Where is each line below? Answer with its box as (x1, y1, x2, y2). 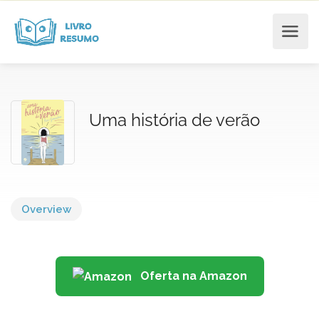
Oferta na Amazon (137, 269, 247, 283)
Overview (21, 203, 71, 216)
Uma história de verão (89, 110, 260, 130)
